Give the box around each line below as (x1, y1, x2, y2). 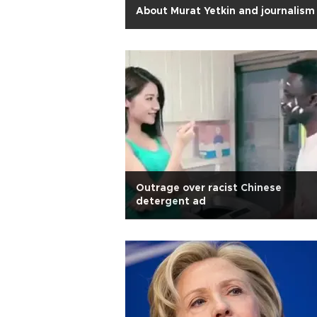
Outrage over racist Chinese (136, 183, 282, 193)
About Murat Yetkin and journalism (136, 6, 315, 16)
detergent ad (136, 197, 206, 207)
